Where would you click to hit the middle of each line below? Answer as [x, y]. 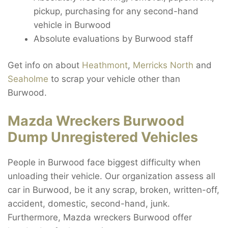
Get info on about [45, 65]
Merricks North [163, 65]
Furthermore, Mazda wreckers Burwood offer [100, 217]
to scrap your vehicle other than [114, 79]
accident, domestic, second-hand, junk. [89, 203]
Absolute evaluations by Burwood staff [113, 38]
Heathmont [105, 65]
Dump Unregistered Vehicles [103, 137]
